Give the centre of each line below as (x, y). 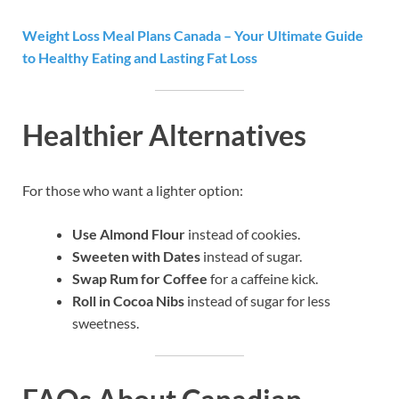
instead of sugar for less (257, 300)
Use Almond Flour (129, 233)
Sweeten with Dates (136, 256)
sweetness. (106, 322)
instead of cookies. (243, 233)
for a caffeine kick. (263, 278)
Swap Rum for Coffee (140, 278)
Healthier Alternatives (164, 134)
